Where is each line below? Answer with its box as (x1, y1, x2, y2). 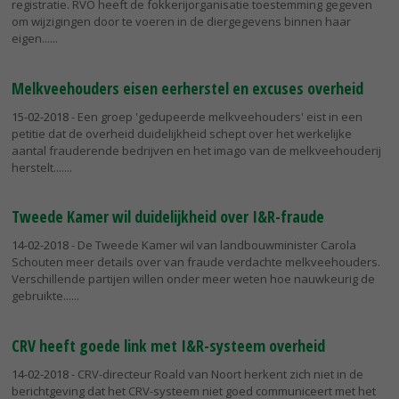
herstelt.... (12, 159, 64, 175)
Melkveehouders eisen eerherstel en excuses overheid (12, 77, 363, 99)
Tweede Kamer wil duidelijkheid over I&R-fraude (12, 206, 324, 228)
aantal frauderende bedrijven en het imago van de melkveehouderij (12, 142, 381, 159)
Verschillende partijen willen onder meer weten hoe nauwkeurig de (12, 271, 375, 288)
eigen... (12, 29, 50, 46)
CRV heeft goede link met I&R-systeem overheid (12, 335, 325, 357)
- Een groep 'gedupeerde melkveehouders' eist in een (69, 108, 362, 125)
